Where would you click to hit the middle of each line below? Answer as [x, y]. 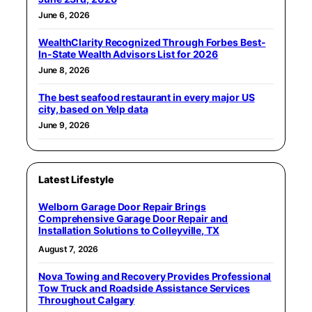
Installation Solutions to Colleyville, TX [129, 231]
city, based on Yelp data [93, 109]
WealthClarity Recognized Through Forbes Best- [152, 42]
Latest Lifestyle [76, 180]
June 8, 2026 [64, 70]
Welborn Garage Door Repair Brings [122, 207]
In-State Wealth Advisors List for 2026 [128, 54]
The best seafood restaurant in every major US [147, 97]
